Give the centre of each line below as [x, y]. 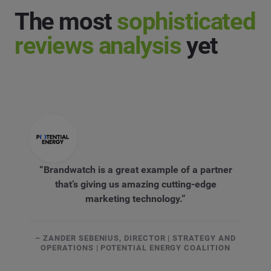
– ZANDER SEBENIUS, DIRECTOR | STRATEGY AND [135, 238]
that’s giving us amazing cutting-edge [135, 184]
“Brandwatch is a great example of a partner [135, 169]
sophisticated [186, 21]
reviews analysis [98, 45]
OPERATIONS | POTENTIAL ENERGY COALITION [135, 247]
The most [66, 21]
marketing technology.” [135, 198]
